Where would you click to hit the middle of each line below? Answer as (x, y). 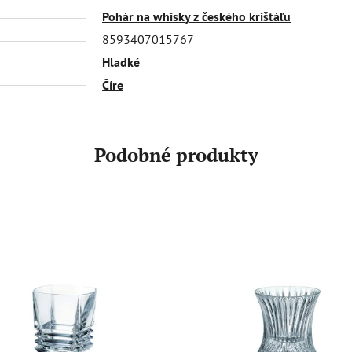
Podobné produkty (176, 154)
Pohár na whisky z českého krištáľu (196, 16)
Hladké (121, 62)
